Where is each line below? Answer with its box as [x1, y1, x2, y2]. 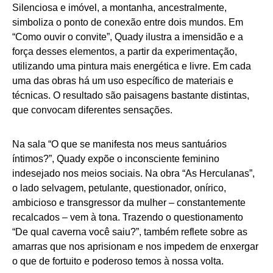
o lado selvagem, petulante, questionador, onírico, [12, 183, 226, 193]
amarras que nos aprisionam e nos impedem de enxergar [12, 241, 258, 252]
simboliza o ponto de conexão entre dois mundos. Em [12, 17, 243, 27]
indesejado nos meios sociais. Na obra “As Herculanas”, [12, 168, 255, 179]
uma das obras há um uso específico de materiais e [12, 76, 233, 86]
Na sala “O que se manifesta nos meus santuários [12, 139, 227, 149]
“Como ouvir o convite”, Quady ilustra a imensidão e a [12, 32, 243, 42]
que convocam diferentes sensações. [12, 105, 172, 115]
